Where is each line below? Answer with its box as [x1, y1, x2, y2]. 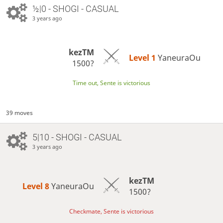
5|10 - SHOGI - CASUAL [32, 131, 121, 142]
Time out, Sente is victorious [73, 78, 150, 87]
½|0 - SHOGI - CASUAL [32, 3, 118, 14]
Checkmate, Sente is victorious [69, 207, 154, 216]
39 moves [6, 108, 33, 117]
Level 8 [22, 180, 52, 192]
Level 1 [128, 52, 158, 63]
